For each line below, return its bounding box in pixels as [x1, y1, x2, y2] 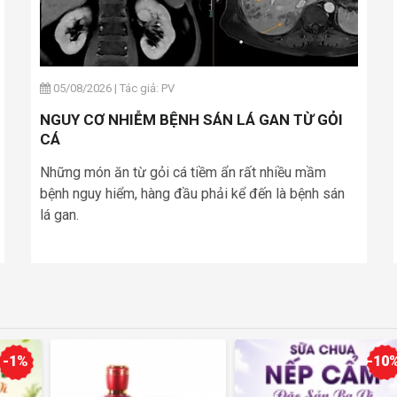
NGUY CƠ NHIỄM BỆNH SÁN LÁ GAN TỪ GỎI [39, 110, 343, 128]
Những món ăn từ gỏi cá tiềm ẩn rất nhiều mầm [39, 163, 326, 181]
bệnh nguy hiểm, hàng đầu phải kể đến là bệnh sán [39, 184, 345, 202]
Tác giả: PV [119, 81, 175, 95]
